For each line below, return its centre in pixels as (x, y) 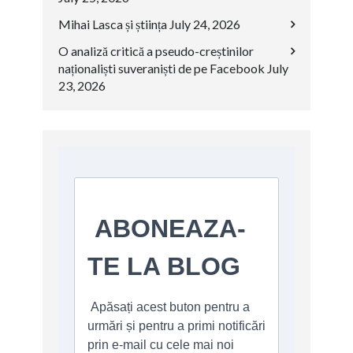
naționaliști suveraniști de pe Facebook (161, 68)
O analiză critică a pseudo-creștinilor (156, 51)
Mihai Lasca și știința (112, 24)
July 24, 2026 (204, 24)
